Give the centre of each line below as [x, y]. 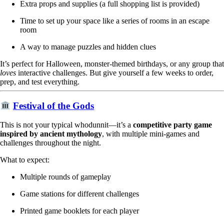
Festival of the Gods [54, 106]
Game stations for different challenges [79, 194]
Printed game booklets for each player [79, 211]
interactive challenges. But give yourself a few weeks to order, [115, 72]
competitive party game [172, 125]
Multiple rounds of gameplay [65, 177]
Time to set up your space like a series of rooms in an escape [115, 20]
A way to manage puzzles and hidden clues [88, 46]
